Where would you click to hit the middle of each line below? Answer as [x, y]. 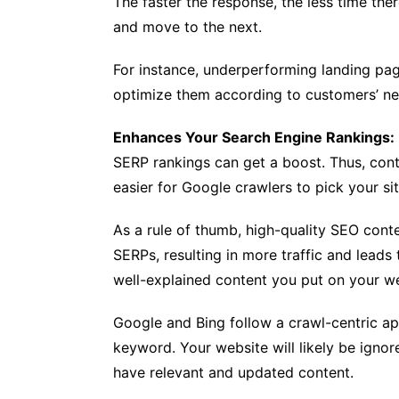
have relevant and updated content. [233, 373]
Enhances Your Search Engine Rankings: [254, 138]
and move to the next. [187, 27]
